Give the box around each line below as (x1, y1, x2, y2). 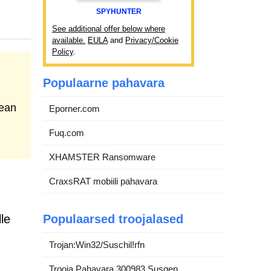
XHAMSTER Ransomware (49, 152, 155, 162)
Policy (52, 47, 73, 56)
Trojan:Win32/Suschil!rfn (49, 240, 145, 250)
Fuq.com (49, 128, 84, 138)
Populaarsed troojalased (43, 212, 183, 226)
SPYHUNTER (96, 7, 142, 16)
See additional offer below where (52, 24, 165, 33)
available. (52, 36, 85, 45)
